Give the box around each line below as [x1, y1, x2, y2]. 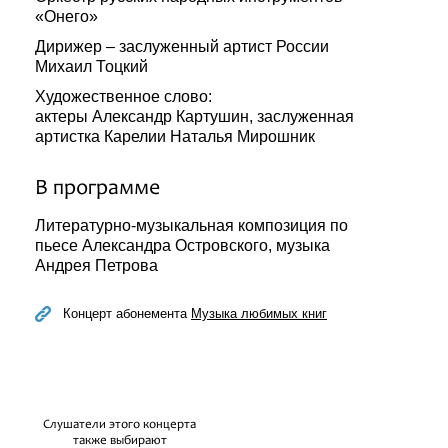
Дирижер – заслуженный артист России [35, 38, 329, 55]
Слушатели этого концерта [43, 419, 196, 432]
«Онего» [35, 8, 98, 25]
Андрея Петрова [35, 257, 158, 274]
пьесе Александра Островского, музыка [35, 237, 330, 254]
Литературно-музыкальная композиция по [35, 217, 348, 234]
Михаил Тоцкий [35, 58, 148, 75]
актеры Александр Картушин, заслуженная [35, 108, 354, 125]
